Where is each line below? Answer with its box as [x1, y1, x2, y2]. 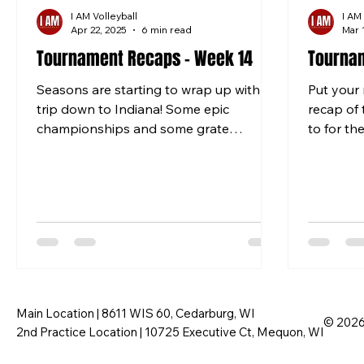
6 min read [141, 24, 192, 36]
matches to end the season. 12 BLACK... [37, 140, 275, 156]
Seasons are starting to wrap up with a [37, 81, 271, 97]
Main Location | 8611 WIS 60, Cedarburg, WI [15, 305, 255, 321]
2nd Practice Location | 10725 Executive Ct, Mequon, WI [15, 323, 324, 340]
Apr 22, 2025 [71, 24, 127, 36]
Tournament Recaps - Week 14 [37, 45, 253, 71]
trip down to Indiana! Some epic [37, 101, 229, 117]
